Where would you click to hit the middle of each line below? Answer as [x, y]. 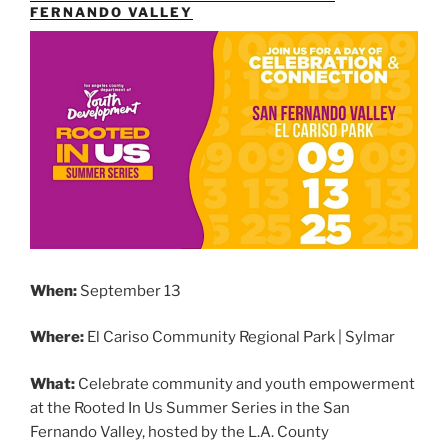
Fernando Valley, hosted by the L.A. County [179, 431]
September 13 [129, 290]
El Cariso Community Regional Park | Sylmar [241, 337]
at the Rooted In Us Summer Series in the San [190, 407]
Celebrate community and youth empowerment [246, 383]
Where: [58, 337]
